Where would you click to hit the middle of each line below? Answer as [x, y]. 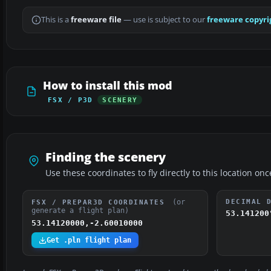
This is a [56, 20]
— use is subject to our [164, 20]
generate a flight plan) [80, 211]
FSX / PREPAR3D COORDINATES [101, 202]
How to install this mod [108, 86]
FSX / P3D [70, 100]
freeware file [96, 20]
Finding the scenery [106, 157]
